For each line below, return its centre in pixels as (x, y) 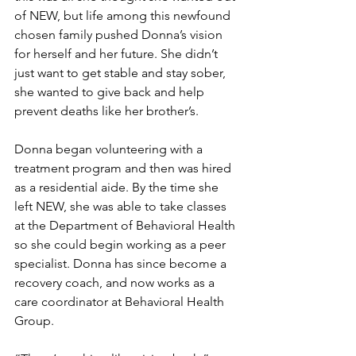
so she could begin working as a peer (122, 244)
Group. (34, 320)
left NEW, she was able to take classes (122, 206)
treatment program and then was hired (124, 168)
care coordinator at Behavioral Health (121, 301)
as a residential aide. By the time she (118, 187)
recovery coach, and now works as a (116, 282)
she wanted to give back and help (111, 91)
